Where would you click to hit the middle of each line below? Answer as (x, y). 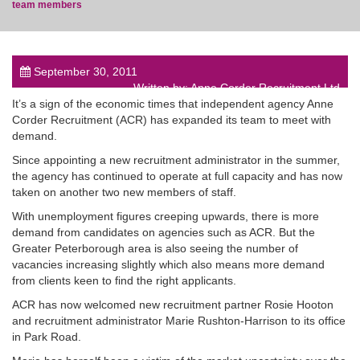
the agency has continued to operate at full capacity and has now (177, 176)
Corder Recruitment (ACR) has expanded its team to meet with (172, 119)
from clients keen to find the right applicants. (124, 280)
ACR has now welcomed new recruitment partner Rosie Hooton (173, 304)
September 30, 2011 (84, 71)
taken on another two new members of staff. (124, 192)
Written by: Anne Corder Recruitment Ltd (237, 87)
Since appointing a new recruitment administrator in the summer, (176, 160)
